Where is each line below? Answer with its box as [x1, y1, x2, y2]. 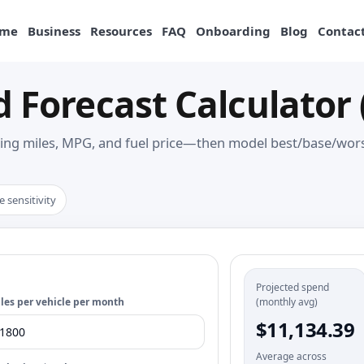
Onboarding [195, 22, 271, 39]
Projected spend [255, 280, 329, 294]
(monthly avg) [255, 295, 318, 309]
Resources [89, 22, 152, 39]
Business [27, 22, 80, 39]
